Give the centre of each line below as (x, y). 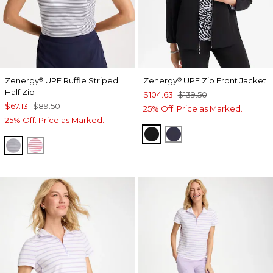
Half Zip (20, 92)
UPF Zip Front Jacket (224, 80)
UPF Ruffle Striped (81, 80)
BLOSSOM (61, 144)
